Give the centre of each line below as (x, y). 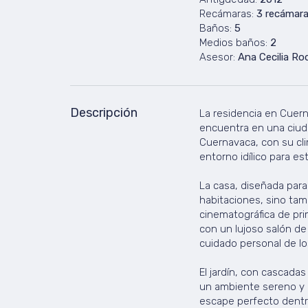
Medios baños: (233, 43)
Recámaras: (226, 14)
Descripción (104, 113)
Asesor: (217, 57)
